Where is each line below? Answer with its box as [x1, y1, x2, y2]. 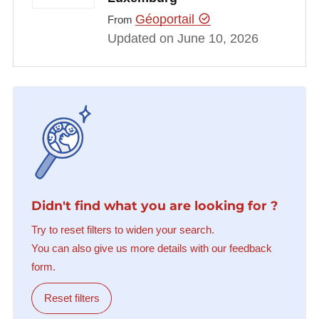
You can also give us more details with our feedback [31, 242, 272, 255]
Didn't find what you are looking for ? [31, 197, 278, 213]
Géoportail [135, 11, 198, 26]
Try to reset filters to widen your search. [31, 224, 214, 236]
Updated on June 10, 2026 [107, 31, 258, 46]
